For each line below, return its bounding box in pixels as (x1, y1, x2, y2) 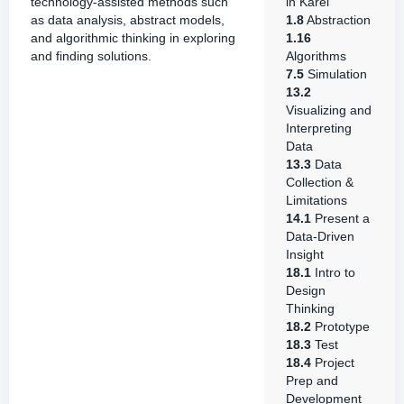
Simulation (304, 67, 367, 81)
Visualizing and (286, 103, 372, 117)
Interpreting (286, 121, 352, 135)
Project (311, 355, 354, 370)
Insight (286, 247, 324, 262)
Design (286, 283, 326, 298)
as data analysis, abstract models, (31, 13, 225, 27)
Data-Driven (286, 229, 354, 243)
